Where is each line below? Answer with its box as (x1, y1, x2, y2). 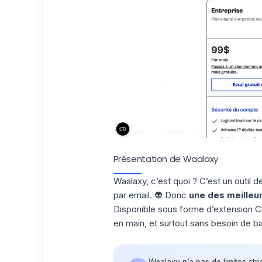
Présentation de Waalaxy (113, 152, 218, 165)
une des (188, 189, 227, 201)
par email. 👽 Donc (113, 189, 189, 201)
